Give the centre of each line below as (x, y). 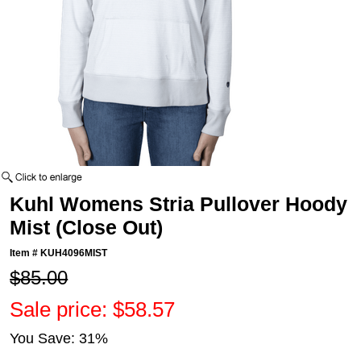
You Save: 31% (59, 339)
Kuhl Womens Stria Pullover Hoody (179, 204)
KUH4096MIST (74, 253)
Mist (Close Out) (87, 228)
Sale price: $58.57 (93, 310)
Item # (25, 253)
